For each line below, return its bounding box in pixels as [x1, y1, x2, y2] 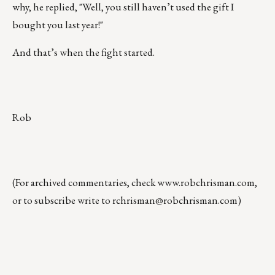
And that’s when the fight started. [12, 45, 155, 60]
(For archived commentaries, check [12, 176, 157, 190]
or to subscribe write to [12, 193, 112, 207]
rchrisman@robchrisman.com [112, 193, 238, 207]
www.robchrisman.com [157, 176, 255, 190]
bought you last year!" [12, 18, 105, 32]
